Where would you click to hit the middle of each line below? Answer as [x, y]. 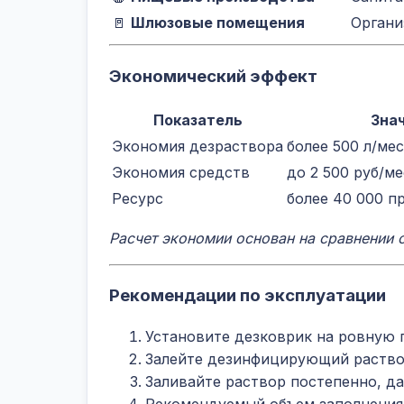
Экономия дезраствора [197, 146]
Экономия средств [181, 172]
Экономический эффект [213, 76]
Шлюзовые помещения [218, 23]
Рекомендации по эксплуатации [248, 296]
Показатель [197, 119]
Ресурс [138, 198]
